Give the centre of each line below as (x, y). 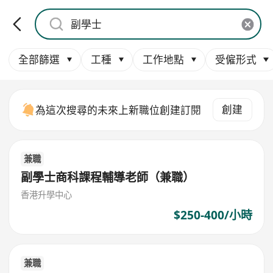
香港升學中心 (47, 195)
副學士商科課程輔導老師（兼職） (108, 177)
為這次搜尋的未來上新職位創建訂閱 (119, 110)
